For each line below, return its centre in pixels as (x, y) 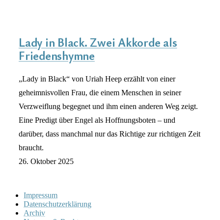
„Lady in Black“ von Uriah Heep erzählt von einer (97, 79)
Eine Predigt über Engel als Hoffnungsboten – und (97, 120)
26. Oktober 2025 (46, 161)
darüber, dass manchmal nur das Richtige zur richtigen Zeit (110, 134)
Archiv (34, 213)
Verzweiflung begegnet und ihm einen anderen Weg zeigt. (108, 106)
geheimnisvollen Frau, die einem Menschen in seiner (100, 92)
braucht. (31, 147)
